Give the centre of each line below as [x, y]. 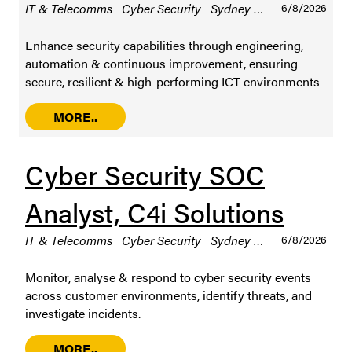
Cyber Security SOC [145, 174]
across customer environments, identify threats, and [169, 295]
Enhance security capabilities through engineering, [164, 45]
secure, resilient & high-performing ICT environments [172, 81]
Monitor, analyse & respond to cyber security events [168, 277]
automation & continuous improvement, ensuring [161, 63]
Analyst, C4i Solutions [154, 212]
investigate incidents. [83, 313]
